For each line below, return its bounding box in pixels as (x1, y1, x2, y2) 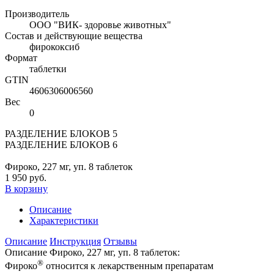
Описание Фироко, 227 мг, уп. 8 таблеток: (5, 247, 180, 258)
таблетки (29, 64, 67, 75)
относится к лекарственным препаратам (43, 261, 213, 272)
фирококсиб (29, 42, 80, 53)
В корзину (5, 183, 48, 194)
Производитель (5, 9, 69, 20)
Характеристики (29, 215, 98, 226)
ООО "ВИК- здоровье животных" (29, 20, 171, 31)
